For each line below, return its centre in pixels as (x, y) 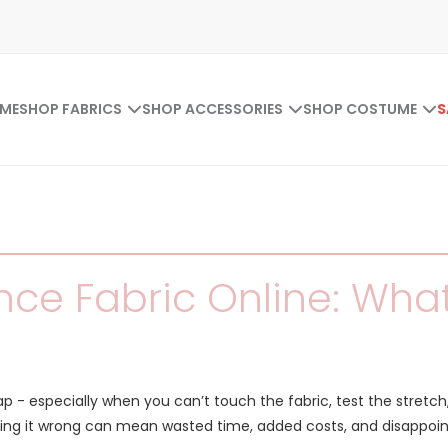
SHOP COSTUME (360, 109)
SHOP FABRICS (70, 109)
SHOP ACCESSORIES (212, 109)
